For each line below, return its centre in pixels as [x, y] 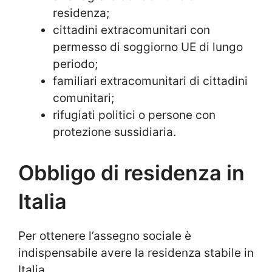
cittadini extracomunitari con [131, 30]
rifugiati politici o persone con [134, 115]
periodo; [75, 64]
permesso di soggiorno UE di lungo [148, 47]
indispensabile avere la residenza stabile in [136, 253]
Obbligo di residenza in [131, 172]
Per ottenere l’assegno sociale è [105, 236]
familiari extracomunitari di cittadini [150, 81]
